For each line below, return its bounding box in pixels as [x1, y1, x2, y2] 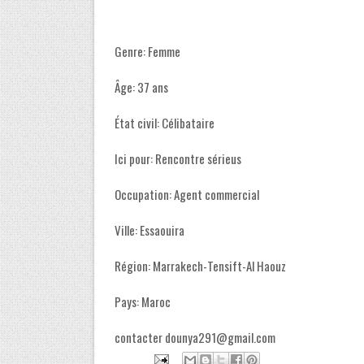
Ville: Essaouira [114, 221, 184, 239]
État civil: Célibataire [114, 114, 214, 132]
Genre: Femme [114, 42, 180, 60]
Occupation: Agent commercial [114, 185, 259, 203]
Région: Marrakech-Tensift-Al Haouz [114, 257, 286, 275]
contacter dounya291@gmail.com [114, 328, 275, 346]
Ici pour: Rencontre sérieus [114, 149, 241, 167]
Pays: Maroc [114, 292, 171, 310]
